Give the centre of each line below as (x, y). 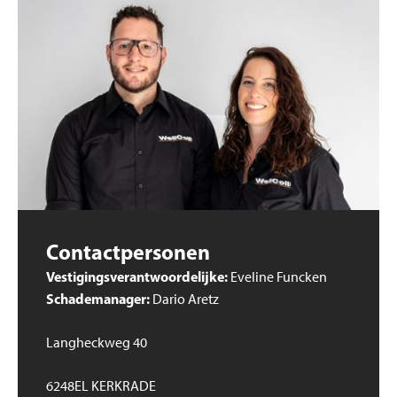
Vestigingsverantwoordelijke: (137, 277)
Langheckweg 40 (97, 343)
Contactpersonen (128, 252)
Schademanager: (98, 299)
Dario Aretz (184, 300)
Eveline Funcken (277, 277)
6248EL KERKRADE (101, 386)
